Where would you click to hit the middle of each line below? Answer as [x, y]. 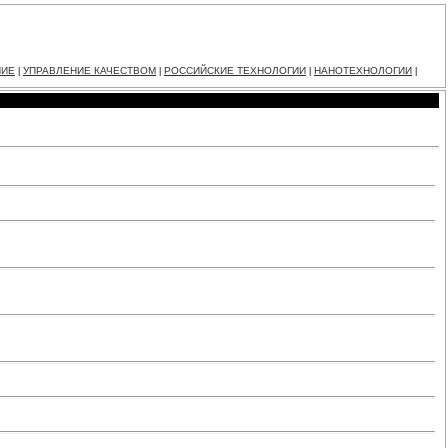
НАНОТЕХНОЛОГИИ [363, 70]
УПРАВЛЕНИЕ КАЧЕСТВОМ [89, 70]
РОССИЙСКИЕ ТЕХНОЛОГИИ [235, 70]
